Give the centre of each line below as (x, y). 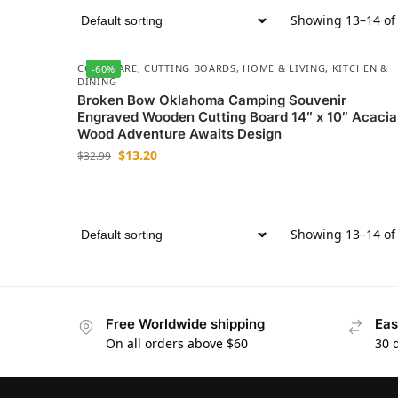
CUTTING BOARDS (190, 68)
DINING (97, 81)
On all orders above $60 (177, 344)
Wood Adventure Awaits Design (179, 134)
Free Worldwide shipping (185, 324)
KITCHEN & (360, 68)
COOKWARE (107, 68)
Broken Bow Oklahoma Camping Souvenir (212, 100)
